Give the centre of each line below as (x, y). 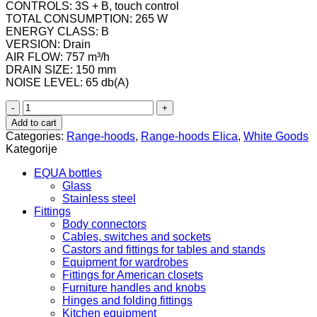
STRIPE (43, 156)
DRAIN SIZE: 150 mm (61, 69)
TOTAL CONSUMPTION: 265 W (87, 18)
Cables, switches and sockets (137, 236)
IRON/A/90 (49, 195)
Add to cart (34, 122)
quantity (42, 207)
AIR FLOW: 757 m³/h (58, 57)
